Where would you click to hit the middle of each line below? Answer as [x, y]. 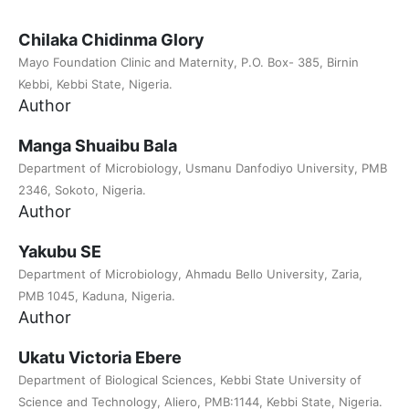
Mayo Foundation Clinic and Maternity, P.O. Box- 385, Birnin [189, 63]
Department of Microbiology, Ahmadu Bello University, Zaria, [190, 274]
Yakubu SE [60, 252]
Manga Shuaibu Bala [98, 146]
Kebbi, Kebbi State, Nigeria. [95, 84]
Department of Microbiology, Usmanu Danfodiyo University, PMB [203, 168]
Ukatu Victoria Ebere [100, 358]
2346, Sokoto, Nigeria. [82, 190]
